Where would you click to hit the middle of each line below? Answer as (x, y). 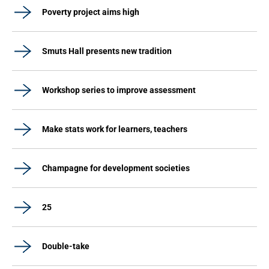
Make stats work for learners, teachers (115, 129)
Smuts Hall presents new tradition (107, 51)
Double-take (66, 246)
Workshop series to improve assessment (119, 90)
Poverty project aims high (91, 12)
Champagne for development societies (116, 168)
